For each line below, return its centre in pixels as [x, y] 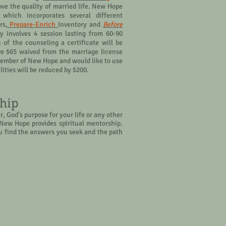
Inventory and [81, 24]
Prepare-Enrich [33, 24]
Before [113, 24]
